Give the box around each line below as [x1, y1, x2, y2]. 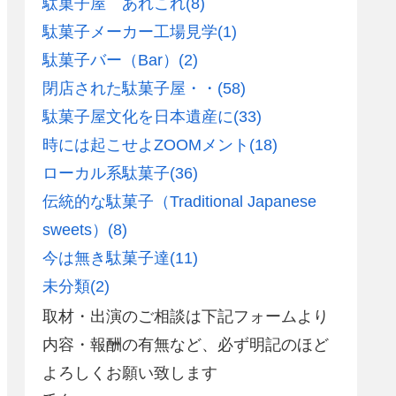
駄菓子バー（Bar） [42, 51, 179, 70]
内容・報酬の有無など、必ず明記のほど [42, 335, 329, 354]
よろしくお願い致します [42, 363, 217, 382]
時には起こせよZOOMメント [42, 136, 249, 155]
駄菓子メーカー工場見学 [42, 23, 217, 42]
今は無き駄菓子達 [42, 249, 170, 268]
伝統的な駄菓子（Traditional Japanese [42, 193, 316, 211]
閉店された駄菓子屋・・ [42, 80, 217, 98]
